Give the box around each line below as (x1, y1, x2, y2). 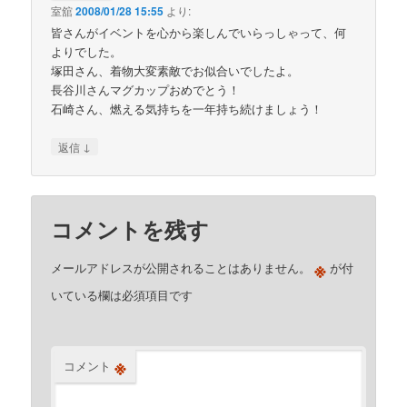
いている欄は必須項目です (51, 286, 194, 304)
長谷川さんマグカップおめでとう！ (51, 80, 241, 98)
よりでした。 (51, 42, 123, 60)
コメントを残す (51, 213, 210, 245)
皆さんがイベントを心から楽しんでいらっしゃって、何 (51, 23, 347, 41)
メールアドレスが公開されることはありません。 (51, 259, 312, 277)
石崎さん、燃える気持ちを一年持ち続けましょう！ (51, 99, 323, 117)
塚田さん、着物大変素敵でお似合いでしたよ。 (51, 61, 300, 79)
